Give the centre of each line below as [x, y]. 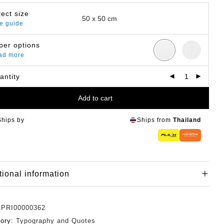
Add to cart [95, 98]
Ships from [155, 120]
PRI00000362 [23, 207]
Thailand [187, 120]
